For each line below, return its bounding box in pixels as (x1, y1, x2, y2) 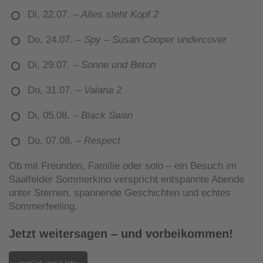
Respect (84, 134, 120, 146)
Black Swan (81, 109, 133, 121)
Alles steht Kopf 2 (81, 8, 159, 20)
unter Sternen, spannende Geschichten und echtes (9, 187, 231, 198)
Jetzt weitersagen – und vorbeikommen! (9, 227, 233, 240)
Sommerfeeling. (9, 200, 77, 212)
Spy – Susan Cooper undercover (84, 33, 227, 45)
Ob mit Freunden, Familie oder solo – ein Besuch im (9, 160, 237, 171)
